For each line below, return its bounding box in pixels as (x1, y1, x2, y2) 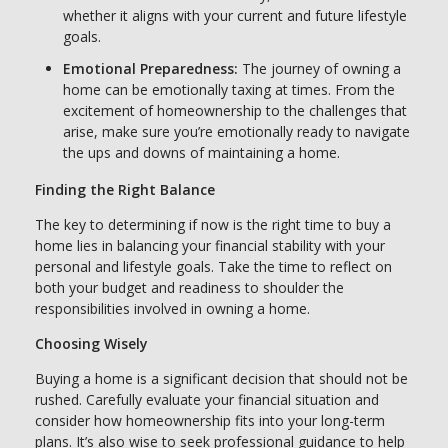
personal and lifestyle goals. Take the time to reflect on (35, 257, 392, 277)
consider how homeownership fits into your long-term (35, 411, 385, 431)
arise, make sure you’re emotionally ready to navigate (63, 121, 410, 141)
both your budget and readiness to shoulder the (35, 278, 344, 298)
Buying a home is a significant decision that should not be (35, 369, 408, 389)
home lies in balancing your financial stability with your (35, 236, 385, 256)
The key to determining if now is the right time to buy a (35, 215, 391, 235)
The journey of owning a (238, 58, 401, 78)
